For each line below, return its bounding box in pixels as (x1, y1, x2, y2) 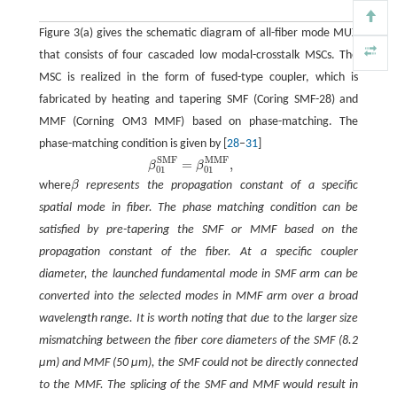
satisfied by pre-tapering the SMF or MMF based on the (38, 222, 359, 237)
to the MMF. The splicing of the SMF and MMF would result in (38, 378, 359, 392)
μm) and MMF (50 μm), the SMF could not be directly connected (38, 355, 359, 370)
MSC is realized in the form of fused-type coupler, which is (38, 71, 359, 85)
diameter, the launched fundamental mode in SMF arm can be (38, 267, 359, 281)
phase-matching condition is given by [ (38, 137, 227, 152)
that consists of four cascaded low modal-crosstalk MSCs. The (38, 49, 359, 63)
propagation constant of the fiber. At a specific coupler (38, 245, 359, 259)
